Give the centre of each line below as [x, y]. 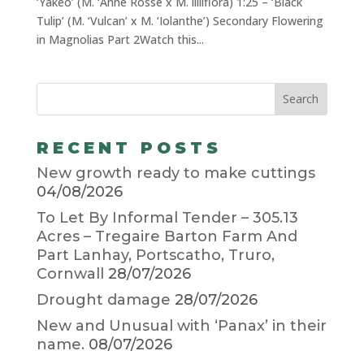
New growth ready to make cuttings [175, 173]
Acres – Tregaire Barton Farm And [167, 236]
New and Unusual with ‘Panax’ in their [181, 325]
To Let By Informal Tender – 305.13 [167, 217]
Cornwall [70, 273]
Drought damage [103, 299]
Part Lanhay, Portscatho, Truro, [155, 255]
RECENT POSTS [129, 147]
